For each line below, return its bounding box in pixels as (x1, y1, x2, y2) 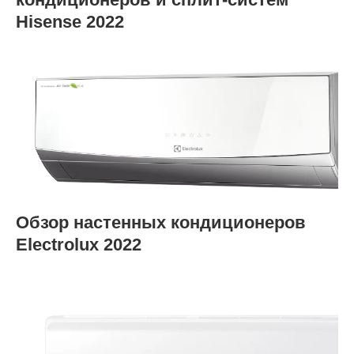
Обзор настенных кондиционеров (16, 213, 306, 232)
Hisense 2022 (16, 12, 124, 32)
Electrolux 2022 (16, 235, 141, 254)
